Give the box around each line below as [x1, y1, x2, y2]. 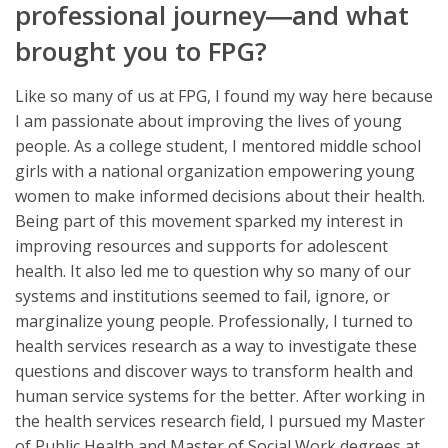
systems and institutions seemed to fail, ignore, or [15, 284, 390, 307]
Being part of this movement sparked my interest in [15, 209, 403, 232]
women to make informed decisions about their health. [15, 184, 425, 207]
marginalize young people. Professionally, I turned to [15, 309, 413, 332]
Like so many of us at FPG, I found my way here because [15, 84, 433, 107]
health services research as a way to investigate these [15, 334, 417, 357]
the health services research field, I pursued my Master [15, 409, 425, 432]
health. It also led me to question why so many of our [15, 259, 411, 282]
